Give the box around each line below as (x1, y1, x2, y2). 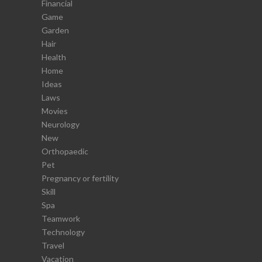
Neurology (42, 119, 80, 129)
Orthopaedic (42, 146, 88, 156)
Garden (42, 25, 69, 35)
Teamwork (42, 213, 80, 223)
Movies (42, 105, 68, 116)
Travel (42, 240, 64, 250)
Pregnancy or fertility (42, 173, 119, 183)
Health (42, 51, 66, 62)
